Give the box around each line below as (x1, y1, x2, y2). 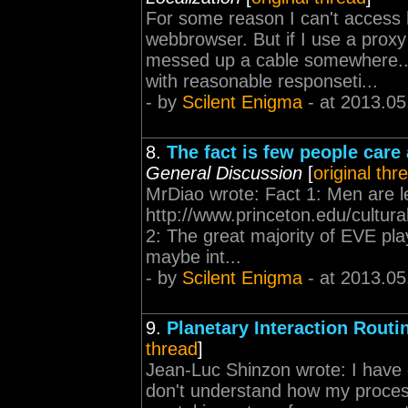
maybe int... (146, 247, 241, 267)
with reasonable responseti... (146, 71, 378, 91)
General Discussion (146, 163, 302, 183)
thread (146, 339, 198, 359)
